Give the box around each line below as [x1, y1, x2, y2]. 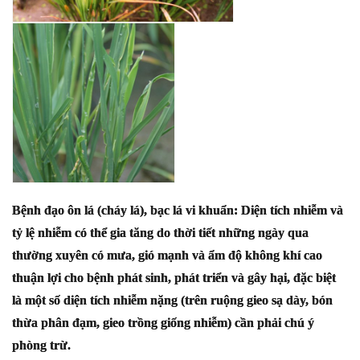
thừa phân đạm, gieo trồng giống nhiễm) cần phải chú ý [12, 316, 314, 329]
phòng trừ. [12, 338, 71, 352]
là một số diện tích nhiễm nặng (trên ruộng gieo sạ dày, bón [12, 293, 333, 307]
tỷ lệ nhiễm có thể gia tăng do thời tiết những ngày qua [12, 226, 309, 239]
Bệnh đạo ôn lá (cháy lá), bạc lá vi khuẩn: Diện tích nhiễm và [12, 203, 343, 217]
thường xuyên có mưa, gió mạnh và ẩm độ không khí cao [12, 248, 322, 262]
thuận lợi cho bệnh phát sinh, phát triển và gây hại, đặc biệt [12, 271, 336, 284]
